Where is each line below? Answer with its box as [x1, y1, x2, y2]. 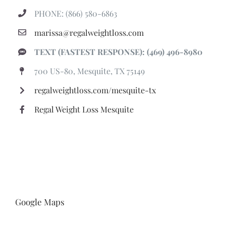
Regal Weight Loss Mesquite [34, 104, 134, 115]
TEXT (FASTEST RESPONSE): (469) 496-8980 [34, 46, 203, 57]
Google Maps [15, 196, 65, 208]
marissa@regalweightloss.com [34, 27, 144, 38]
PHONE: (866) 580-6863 [34, 8, 118, 19]
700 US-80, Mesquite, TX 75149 [34, 66, 145, 77]
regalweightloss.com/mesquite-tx [34, 85, 156, 96]
